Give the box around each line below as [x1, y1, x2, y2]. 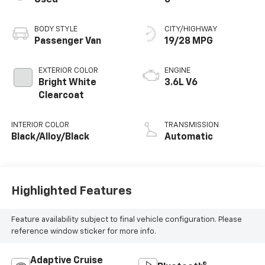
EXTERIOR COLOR [38, 66, 98, 75]
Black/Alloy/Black [11, 132, 89, 142]
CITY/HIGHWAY [164, 25, 218, 33]
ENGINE [164, 66, 190, 75]
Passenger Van [34, 36, 101, 46]
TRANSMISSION [164, 121, 219, 129]
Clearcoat [38, 91, 84, 101]
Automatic [164, 132, 213, 142]
